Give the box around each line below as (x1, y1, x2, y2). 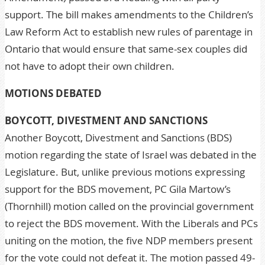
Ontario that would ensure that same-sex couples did (5, 42, 247, 56)
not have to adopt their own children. (5, 59, 174, 73)
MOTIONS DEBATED (5, 86, 102, 100)
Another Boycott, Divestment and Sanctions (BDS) (5, 131, 232, 144)
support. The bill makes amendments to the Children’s (5, 8, 253, 21)
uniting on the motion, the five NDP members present (5, 234, 253, 247)
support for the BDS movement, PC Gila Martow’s (5, 182, 231, 196)
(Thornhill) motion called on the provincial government (5, 199, 254, 213)
